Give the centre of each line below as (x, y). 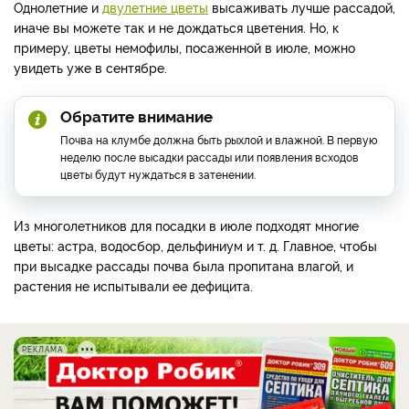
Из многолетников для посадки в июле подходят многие (186, 225)
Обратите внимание (136, 116)
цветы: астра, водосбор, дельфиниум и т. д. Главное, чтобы (195, 246)
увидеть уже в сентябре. (90, 68)
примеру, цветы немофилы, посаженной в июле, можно (184, 47)
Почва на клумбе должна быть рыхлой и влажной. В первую (219, 140)
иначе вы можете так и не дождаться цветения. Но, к (176, 27)
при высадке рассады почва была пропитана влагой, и (184, 266)
